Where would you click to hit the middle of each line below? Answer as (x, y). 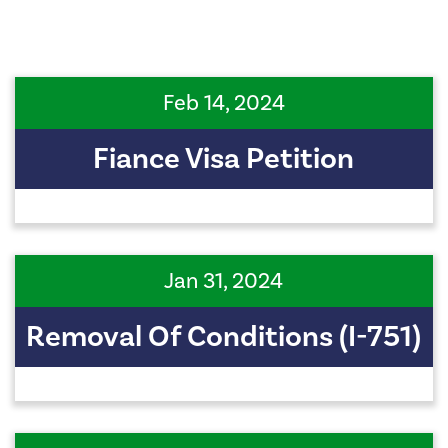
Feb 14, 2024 (223, 103)
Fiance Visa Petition (224, 159)
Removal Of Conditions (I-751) (224, 337)
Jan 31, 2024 (224, 281)
